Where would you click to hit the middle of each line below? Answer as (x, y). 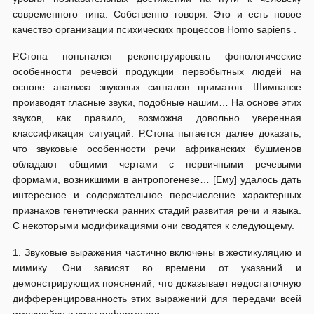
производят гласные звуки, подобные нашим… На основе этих (157, 102)
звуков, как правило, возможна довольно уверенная (157, 118)
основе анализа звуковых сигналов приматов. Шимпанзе (157, 87)
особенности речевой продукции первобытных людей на (157, 71)
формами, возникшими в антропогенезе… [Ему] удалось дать (157, 179)
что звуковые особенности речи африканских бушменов (157, 149)
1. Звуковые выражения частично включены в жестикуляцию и (157, 252)
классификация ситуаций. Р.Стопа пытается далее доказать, (157, 133)
